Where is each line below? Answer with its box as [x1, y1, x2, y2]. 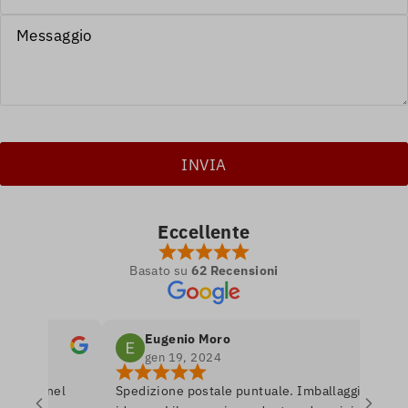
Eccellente [158, 219, 250, 245]
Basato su [129, 262, 189, 280]
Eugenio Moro [122, 331, 209, 348]
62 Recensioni [191, 262, 279, 280]
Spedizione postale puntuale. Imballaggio [93, 382, 347, 400]
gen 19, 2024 [122, 350, 200, 366]
